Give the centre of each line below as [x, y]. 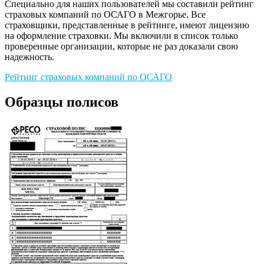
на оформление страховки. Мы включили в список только [121, 36]
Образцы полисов [62, 102]
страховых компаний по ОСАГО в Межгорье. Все [105, 15]
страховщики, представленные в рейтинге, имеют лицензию [127, 25]
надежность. [29, 57]
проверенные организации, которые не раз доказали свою [121, 47]
